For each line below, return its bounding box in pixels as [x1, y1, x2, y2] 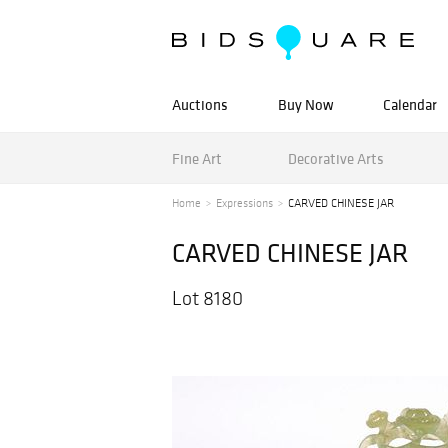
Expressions [216, 196, 273, 210]
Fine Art [172, 148, 222, 168]
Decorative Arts [287, 148, 384, 168]
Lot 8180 [172, 286, 243, 310]
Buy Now [278, 95, 333, 114]
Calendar [383, 95, 437, 114]
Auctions [172, 95, 228, 114]
